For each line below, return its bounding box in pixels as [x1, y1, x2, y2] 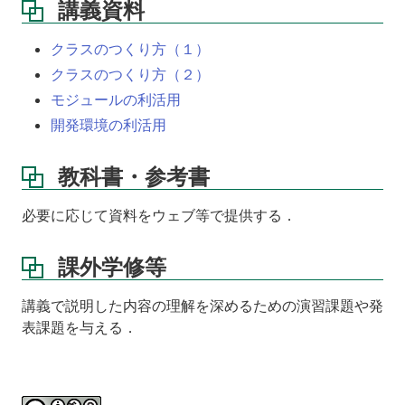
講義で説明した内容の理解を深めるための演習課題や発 [22, 297, 383, 315]
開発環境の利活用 [51, 116, 166, 135]
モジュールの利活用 [51, 90, 181, 109]
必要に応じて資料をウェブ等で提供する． [22, 206, 297, 225]
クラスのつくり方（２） [51, 65, 210, 84]
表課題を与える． [22, 318, 137, 336]
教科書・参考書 [58, 164, 210, 191]
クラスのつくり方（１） [51, 40, 210, 59]
